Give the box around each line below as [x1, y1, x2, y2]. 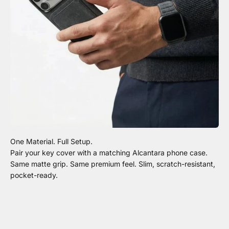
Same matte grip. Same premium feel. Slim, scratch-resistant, [10, 159, 215, 168]
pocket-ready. [10, 171, 58, 179]
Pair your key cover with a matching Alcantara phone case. [10, 148, 208, 157]
